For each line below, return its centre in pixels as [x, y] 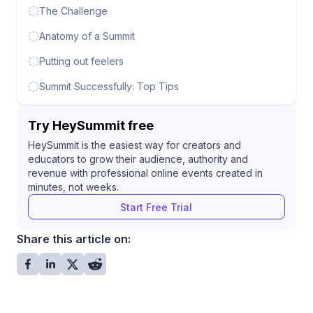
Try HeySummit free [91, 125]
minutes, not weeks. [73, 187]
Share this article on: [74, 239]
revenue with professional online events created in [145, 173]
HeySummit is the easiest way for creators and [134, 145]
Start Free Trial [156, 207]
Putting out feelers [81, 61]
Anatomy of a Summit [87, 36]
